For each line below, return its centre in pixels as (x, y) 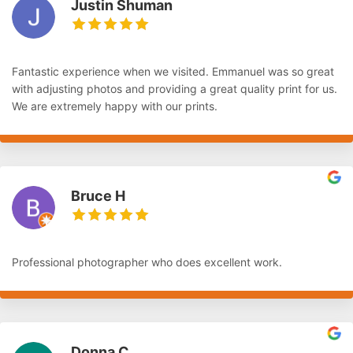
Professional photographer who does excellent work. (147, 262)
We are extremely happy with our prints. (115, 106)
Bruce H (98, 196)
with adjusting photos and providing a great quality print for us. (175, 89)
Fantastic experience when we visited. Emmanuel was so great (173, 72)
